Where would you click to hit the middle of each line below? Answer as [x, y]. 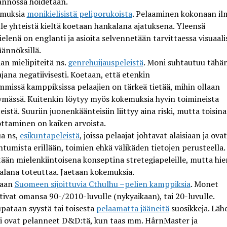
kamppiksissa [51, 86]
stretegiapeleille [156, 159]
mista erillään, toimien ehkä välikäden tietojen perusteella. [118, 147]
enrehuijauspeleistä [108, 62]
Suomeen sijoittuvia [51, 184]
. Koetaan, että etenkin [108, 74]
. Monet [204, 184]
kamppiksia [170, 184]
